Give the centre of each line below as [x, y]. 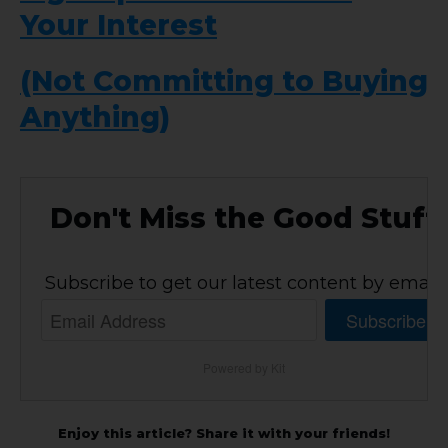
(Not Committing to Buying [224, 81]
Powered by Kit [244, 367]
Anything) [95, 117]
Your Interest [118, 25]
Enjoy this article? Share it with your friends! [224, 432]
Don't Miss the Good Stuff [244, 217]
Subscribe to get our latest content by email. [244, 282]
